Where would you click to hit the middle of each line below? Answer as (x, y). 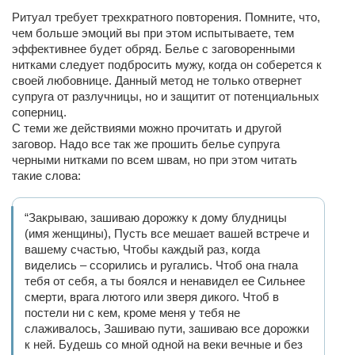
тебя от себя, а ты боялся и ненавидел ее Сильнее (165, 281)
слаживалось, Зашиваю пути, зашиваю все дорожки (167, 328)
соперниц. (39, 112)
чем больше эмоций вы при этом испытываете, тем (153, 33)
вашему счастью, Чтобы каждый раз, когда (142, 249)
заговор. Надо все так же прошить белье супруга (146, 144)
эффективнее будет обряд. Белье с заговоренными (153, 49)
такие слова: (46, 176)
